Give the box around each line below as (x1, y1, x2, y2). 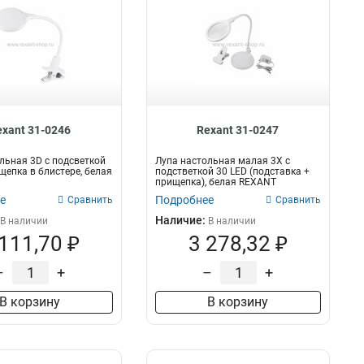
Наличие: (154, 214, 208, 227)
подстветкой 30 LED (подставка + (154, 166, 310, 177)
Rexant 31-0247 (197, 123, 279, 136)
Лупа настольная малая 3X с (154, 155, 290, 167)
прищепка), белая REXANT (154, 176, 276, 188)
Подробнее (154, 193, 214, 206)
